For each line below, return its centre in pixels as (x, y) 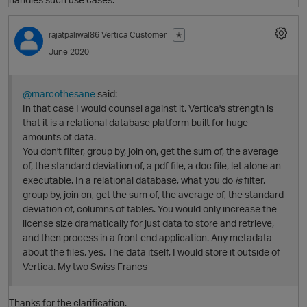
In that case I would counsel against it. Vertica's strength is (148, 108)
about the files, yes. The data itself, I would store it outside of (151, 252)
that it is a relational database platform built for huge (135, 123)
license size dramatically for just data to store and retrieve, (148, 223)
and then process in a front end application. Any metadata (147, 238)
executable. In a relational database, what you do (129, 180)
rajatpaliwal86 (74, 34)
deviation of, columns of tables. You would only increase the (150, 209)
